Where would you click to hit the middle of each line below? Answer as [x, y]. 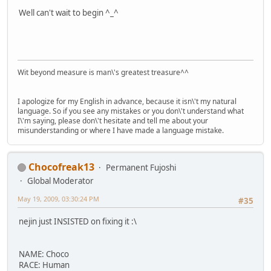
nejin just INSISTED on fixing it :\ [78, 222]
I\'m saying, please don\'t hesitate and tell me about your [113, 120]
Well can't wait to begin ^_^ [69, 13]
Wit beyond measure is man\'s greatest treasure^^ [103, 72]
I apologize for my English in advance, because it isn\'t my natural [127, 101]
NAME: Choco [44, 254]
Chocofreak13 [61, 167]
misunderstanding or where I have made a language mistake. [121, 130]
